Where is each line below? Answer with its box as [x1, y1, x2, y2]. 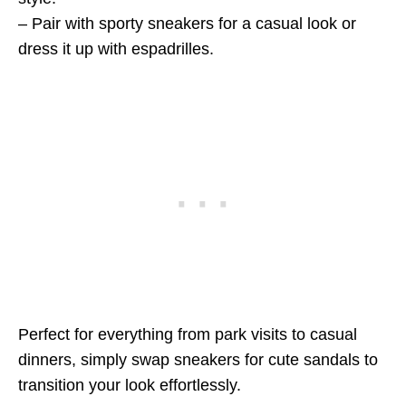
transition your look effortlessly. [18, 376, 241, 394]
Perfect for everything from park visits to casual [18, 325, 357, 343]
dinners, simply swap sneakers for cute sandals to [18, 351, 378, 369]
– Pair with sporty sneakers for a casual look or [18, 14, 356, 33]
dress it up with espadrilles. [18, 40, 214, 58]
